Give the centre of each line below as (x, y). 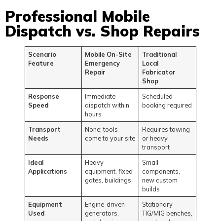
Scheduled (158, 96)
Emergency (103, 63)
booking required (167, 105)
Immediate (100, 96)
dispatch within (107, 105)
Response (44, 96)
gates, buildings (108, 180)
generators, (102, 213)
